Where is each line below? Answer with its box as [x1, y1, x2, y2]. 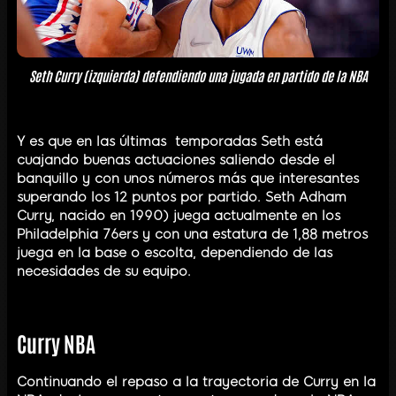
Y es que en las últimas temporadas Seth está [17, 133, 323, 149]
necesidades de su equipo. [17, 263, 191, 279]
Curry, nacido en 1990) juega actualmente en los [17, 207, 340, 224]
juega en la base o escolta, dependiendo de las [17, 244, 332, 261]
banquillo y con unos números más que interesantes [17, 170, 359, 187]
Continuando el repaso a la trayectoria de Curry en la [17, 373, 376, 390]
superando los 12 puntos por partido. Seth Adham [17, 188, 346, 205]
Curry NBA [17, 328, 95, 356]
